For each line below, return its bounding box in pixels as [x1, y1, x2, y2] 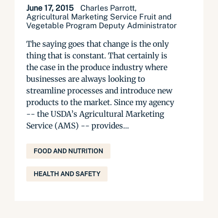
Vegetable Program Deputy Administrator [26, 21, 177, 30]
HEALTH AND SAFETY [34, 170, 100, 178]
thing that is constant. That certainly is [26, 51, 167, 60]
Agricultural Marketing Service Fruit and [26, 12, 172, 21]
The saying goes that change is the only [26, 39, 169, 49]
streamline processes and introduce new [26, 86, 172, 95]
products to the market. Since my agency [26, 97, 174, 107]
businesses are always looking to [26, 74, 145, 84]
